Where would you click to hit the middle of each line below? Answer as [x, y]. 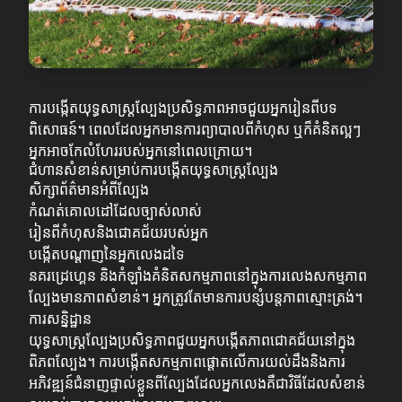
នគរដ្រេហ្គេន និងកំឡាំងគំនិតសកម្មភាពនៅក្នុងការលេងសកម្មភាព [198, 276]
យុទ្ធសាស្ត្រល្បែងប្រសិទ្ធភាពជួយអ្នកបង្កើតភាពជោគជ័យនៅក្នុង [192, 341]
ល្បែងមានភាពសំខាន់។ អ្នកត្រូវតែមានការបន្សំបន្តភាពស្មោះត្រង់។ [196, 297]
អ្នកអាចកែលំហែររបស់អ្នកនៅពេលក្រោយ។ [140, 151]
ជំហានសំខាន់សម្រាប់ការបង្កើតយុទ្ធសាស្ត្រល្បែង [153, 170]
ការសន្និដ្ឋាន [60, 319]
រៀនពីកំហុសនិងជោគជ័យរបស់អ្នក [118, 233]
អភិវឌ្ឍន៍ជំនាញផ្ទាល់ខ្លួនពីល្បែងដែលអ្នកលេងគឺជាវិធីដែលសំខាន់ [197, 384]
